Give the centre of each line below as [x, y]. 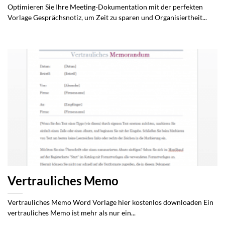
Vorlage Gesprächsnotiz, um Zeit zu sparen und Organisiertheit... [107, 18]
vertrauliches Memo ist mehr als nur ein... [72, 213]
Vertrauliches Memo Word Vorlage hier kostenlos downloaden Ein [110, 203]
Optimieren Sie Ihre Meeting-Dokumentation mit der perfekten [105, 7]
